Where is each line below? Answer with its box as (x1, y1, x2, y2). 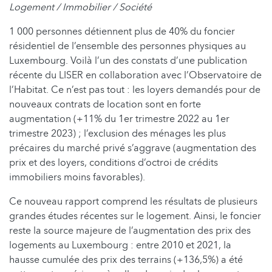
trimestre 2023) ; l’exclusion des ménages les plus (9, 126, 226, 140)
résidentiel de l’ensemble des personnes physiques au (9, 39, 246, 53)
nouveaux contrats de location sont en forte (9, 97, 201, 111)
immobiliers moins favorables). (9, 170, 145, 184)
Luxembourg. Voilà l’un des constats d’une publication (9, 53, 247, 67)
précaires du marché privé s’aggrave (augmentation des (9, 141, 256, 155)
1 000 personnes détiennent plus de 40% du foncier (9, 24, 235, 38)
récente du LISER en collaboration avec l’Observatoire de (9, 68, 262, 82)
